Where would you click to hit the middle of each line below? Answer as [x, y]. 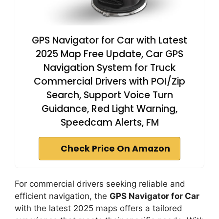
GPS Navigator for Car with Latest [109, 41]
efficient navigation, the [62, 196]
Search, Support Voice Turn [109, 95]
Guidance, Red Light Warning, [109, 109]
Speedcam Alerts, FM [109, 123]
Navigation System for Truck [109, 68]
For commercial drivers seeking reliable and [100, 184]
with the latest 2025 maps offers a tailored [99, 208]
